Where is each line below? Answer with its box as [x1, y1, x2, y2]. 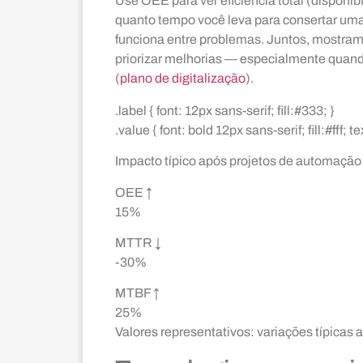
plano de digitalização [120, 70, 246, 85]
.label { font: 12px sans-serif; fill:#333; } [115, 103, 335, 117]
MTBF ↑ [115, 286, 160, 301]
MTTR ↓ [115, 236, 161, 250]
